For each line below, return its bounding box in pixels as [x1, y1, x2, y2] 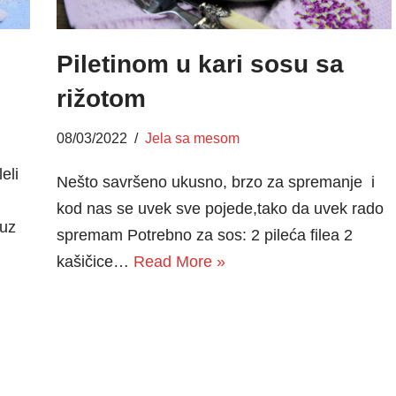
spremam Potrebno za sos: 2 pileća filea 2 [56, 225, 353, 244]
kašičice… [56, 252, 133, 270]
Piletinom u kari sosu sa [56, 49, 344, 78]
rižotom [56, 84, 146, 112]
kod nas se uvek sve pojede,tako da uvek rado [56, 199, 384, 217]
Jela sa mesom [144, 129, 240, 146]
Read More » [133, 252, 225, 270]
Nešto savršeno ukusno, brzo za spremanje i [56, 172, 375, 191]
